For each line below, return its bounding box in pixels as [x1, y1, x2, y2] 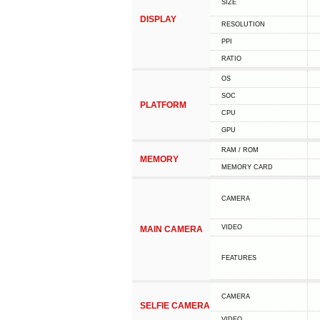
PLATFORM [139, 100, 186, 110]
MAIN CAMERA [139, 224, 203, 234]
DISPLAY [139, 14, 176, 24]
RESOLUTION [221, 21, 265, 28]
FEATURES [221, 254, 256, 261]
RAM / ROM [221, 146, 259, 154]
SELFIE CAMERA [139, 301, 210, 311]
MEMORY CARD [221, 164, 273, 171]
